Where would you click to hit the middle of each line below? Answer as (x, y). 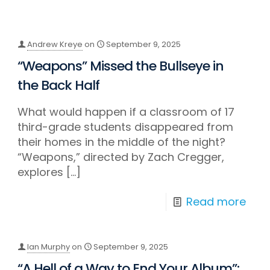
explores (41, 172)
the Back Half (59, 85)
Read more (216, 202)
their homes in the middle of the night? (122, 142)
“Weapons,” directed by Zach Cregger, (121, 157)
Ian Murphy (49, 247)
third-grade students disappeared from (126, 127)
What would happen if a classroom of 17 (126, 112)
